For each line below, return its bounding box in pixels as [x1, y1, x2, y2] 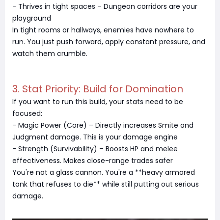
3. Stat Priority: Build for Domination [12, 82, 183, 96]
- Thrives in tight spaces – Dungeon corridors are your [12, 1, 197, 11]
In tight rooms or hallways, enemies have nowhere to [12, 25, 194, 35]
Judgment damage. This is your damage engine [12, 132, 178, 142]
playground [12, 13, 51, 23]
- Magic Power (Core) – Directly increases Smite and [12, 120, 193, 130]
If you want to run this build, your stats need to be [12, 97, 183, 107]
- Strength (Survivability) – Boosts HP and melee [12, 144, 178, 154]
